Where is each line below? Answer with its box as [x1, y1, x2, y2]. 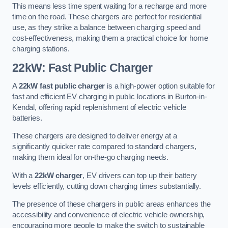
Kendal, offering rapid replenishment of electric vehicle [12, 103, 186, 111]
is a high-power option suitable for [105, 81, 215, 90]
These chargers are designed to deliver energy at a [12, 132, 177, 140]
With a [12, 171, 35, 180]
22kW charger [34, 171, 83, 180]
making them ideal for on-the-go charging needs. [12, 153, 169, 162]
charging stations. [12, 45, 70, 53]
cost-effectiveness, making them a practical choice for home [12, 34, 208, 43]
